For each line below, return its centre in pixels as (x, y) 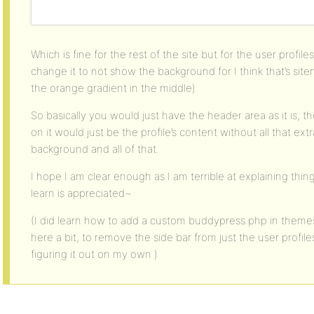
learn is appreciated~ (81, 193)
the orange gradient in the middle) (113, 88)
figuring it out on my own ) (94, 254)
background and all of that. (95, 149)
